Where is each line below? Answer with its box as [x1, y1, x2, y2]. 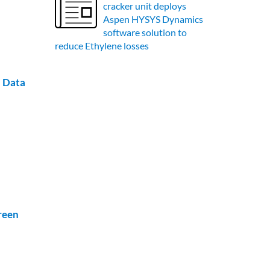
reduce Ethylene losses [55, 40, 149, 51]
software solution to [103, 27, 187, 38]
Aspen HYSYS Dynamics [103, 13, 203, 25]
